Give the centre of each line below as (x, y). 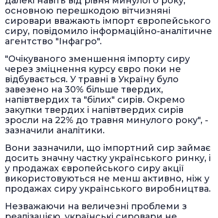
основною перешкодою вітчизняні (88, 11)
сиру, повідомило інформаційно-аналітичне (109, 31)
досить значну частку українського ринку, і (108, 158)
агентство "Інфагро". (53, 42)
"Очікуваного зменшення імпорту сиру (97, 59)
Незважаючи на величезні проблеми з (96, 207)
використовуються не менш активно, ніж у (107, 179)
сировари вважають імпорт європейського (108, 21)
